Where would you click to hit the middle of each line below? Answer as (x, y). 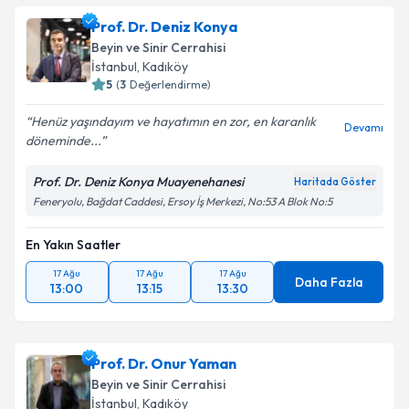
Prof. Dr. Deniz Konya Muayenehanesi (138, 182)
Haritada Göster (335, 182)
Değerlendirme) (170, 84)
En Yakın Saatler (73, 245)
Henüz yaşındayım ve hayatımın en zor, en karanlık (173, 121)
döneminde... (63, 141)
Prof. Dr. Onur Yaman (164, 363)
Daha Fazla (329, 282)
